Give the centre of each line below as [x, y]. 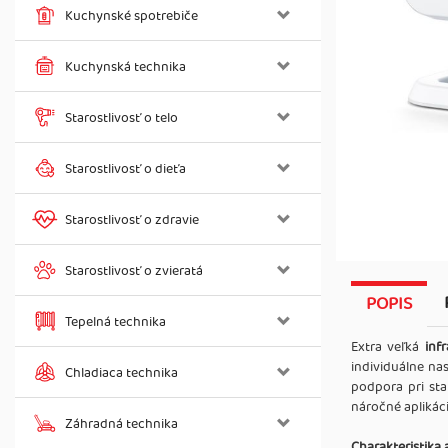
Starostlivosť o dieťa [125, 169]
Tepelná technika [115, 322]
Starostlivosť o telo [121, 118]
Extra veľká [388, 347]
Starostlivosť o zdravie [132, 220]
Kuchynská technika [125, 67]
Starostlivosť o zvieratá [134, 271]
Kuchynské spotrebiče [131, 16]
